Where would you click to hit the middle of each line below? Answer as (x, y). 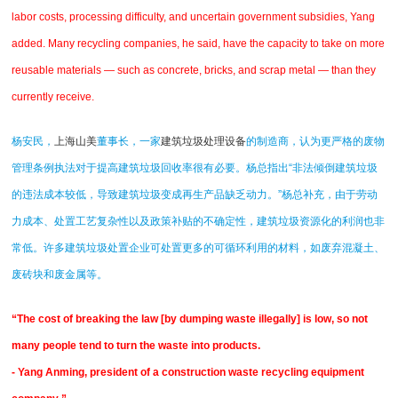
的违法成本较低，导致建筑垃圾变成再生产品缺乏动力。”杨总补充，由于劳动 (195, 194)
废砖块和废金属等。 (60, 274)
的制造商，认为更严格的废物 (316, 141)
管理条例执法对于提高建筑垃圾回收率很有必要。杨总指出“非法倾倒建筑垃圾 (195, 167)
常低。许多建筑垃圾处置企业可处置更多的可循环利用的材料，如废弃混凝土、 (199, 247)
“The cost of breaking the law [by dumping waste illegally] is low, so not (190, 318)
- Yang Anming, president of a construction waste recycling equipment (188, 372)
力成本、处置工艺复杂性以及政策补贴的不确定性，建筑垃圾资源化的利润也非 (199, 221)
